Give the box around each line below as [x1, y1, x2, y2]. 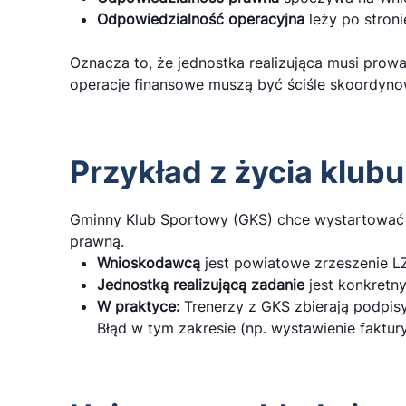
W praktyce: [97, 297, 179, 315]
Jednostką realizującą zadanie [97, 275, 304, 294]
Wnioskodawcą [97, 254, 200, 272]
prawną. [70, 232, 124, 250]
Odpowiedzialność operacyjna [97, 10, 304, 28]
